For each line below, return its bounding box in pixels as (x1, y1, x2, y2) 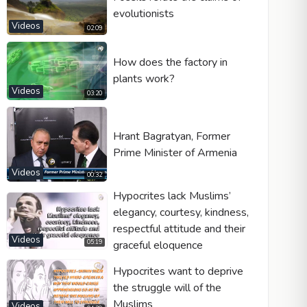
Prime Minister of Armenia (112, 145, 237, 160)
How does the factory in (112, 55, 228, 71)
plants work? (112, 71, 175, 87)
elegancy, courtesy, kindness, (112, 205, 249, 221)
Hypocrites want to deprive (112, 263, 243, 279)
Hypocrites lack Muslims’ (112, 188, 231, 204)
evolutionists (112, 6, 174, 22)
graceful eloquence (112, 238, 203, 254)
